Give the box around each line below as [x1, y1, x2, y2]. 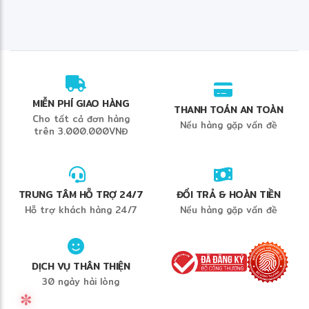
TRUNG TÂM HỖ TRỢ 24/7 [18, 186, 143, 202]
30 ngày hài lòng [42, 274, 119, 288]
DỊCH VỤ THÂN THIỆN [32, 258, 130, 274]
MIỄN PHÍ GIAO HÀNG [32, 95, 129, 111]
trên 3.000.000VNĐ [34, 123, 128, 138]
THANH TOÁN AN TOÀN [174, 101, 283, 117]
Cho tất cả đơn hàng [32, 111, 130, 126]
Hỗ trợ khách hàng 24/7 [24, 202, 137, 217]
